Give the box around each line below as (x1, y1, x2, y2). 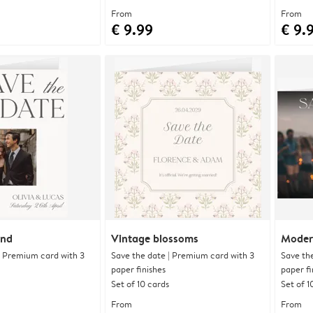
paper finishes (111, 262, 166, 275)
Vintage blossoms (111, 230, 198, 246)
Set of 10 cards (111, 277, 169, 290)
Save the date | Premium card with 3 (111, 248, 254, 261)
